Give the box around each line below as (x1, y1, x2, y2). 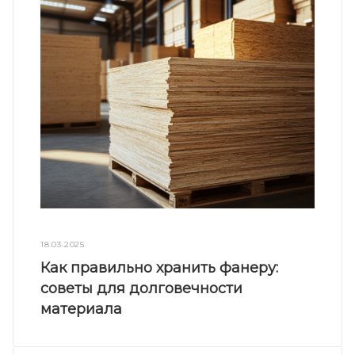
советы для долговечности (40, 279, 243, 297)
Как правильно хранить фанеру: (40, 258, 279, 277)
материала (40, 300, 123, 318)
